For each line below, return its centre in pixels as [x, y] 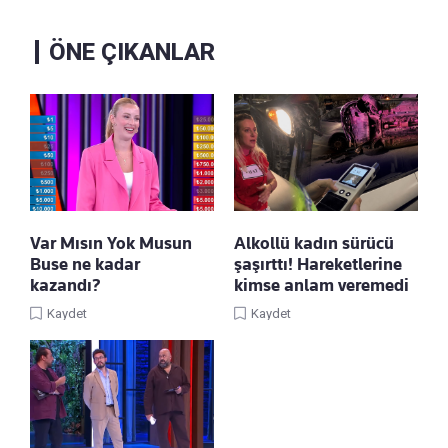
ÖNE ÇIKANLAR [132, 52]
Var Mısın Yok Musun [111, 243]
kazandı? [65, 285]
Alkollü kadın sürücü [314, 243]
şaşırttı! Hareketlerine [318, 264]
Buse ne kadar [85, 264]
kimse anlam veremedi [321, 285]
